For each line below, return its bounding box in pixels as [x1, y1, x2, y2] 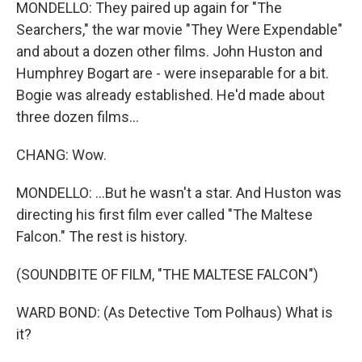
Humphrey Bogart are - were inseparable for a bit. [16, 65, 329, 82]
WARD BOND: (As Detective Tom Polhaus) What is [16, 304, 333, 321]
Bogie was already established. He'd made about [16, 86, 325, 103]
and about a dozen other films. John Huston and [16, 43, 322, 60]
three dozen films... [16, 108, 139, 125]
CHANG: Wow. [16, 146, 107, 163]
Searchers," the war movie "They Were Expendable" [16, 21, 343, 38]
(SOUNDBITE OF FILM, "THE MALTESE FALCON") [16, 266, 318, 283]
